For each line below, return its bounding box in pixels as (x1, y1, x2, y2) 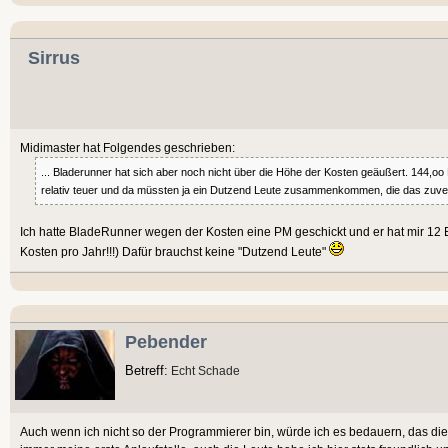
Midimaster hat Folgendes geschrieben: (20, 141, 235, 155)
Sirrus (28, 48, 80, 69)
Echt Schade (168, 364, 240, 378)
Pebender (125, 332, 207, 353)
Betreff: (125, 363, 168, 379)
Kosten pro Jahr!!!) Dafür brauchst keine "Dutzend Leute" (20, 245, 329, 259)
